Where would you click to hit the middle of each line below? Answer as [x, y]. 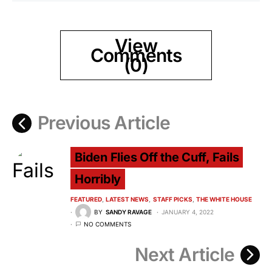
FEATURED [86, 199]
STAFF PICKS [172, 199]
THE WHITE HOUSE [224, 199]
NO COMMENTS [107, 224]
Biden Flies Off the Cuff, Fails [157, 158]
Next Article [185, 255]
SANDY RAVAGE [129, 212]
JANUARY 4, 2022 [188, 212]
